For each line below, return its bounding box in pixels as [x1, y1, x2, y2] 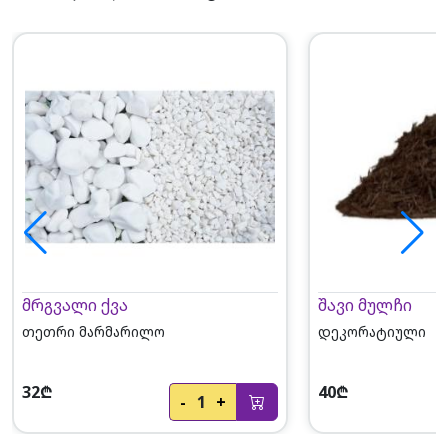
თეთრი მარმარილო [21, 321, 165, 341]
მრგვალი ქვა [21, 293, 128, 316]
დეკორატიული [317, 321, 426, 341]
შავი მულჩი [317, 293, 412, 316]
